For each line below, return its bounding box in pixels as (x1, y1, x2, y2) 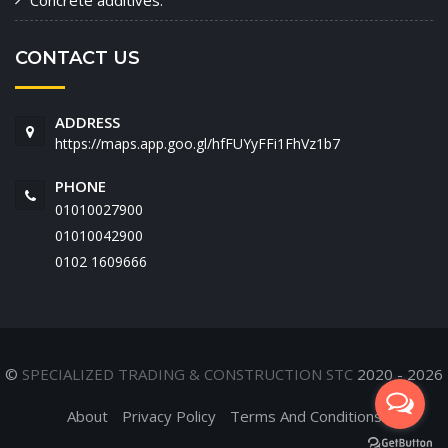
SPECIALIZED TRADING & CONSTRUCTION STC (22, 364, 353, 385)
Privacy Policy (121, 406, 216, 427)
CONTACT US (15, 47, 140, 70)
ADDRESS (55, 112, 120, 133)
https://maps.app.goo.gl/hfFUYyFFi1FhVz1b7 (55, 134, 340, 154)
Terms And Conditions (229, 406, 382, 427)
